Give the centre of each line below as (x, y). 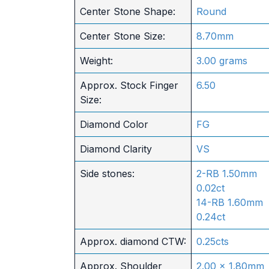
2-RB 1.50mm (226, 174)
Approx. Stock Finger (129, 85)
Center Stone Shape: (127, 11)
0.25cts (212, 241)
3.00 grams (222, 61)
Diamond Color (114, 124)
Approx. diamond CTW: (133, 241)
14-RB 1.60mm (229, 202)
